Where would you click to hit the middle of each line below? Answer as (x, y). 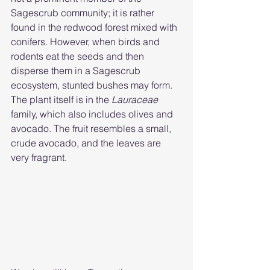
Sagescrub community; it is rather (84, 13)
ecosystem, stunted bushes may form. (94, 85)
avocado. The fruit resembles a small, (92, 129)
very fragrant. (39, 158)
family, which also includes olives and (93, 114)
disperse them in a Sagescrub (77, 71)
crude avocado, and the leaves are (87, 143)
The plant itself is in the (61, 100)
